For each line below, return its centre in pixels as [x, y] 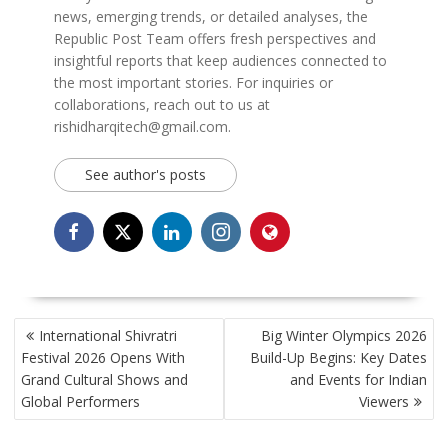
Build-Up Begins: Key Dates [339, 358]
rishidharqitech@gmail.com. [142, 127]
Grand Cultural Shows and [104, 380]
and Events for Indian [359, 380]
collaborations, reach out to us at [161, 105]
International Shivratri [107, 336]
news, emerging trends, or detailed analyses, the [210, 17]
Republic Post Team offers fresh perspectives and [214, 39]
